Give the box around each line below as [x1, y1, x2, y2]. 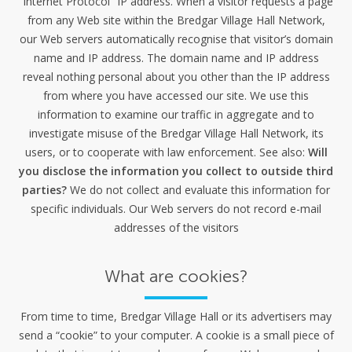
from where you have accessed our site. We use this [43, 88, 309, 104]
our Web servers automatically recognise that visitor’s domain [19, 31, 333, 47]
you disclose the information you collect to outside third [19, 163, 333, 179]
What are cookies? [104, 266, 248, 288]
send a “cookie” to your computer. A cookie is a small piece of [18, 328, 334, 343]
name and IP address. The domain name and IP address [33, 50, 319, 66]
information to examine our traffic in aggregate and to [38, 107, 314, 123]
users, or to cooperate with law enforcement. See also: [24, 145, 308, 160]
